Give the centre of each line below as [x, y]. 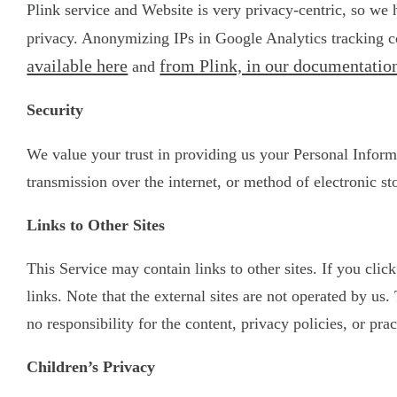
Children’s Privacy [91, 367]
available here [78, 66]
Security [55, 110]
